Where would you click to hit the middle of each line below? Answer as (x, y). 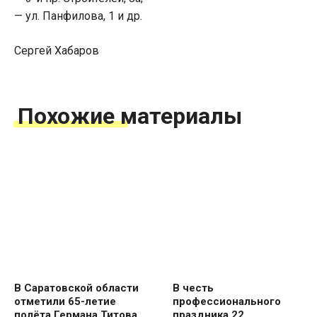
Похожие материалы (130, 116)
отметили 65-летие (65, 301)
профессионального (227, 301)
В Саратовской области (76, 288)
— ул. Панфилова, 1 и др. (78, 16)
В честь (193, 288)
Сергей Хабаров (57, 51)
